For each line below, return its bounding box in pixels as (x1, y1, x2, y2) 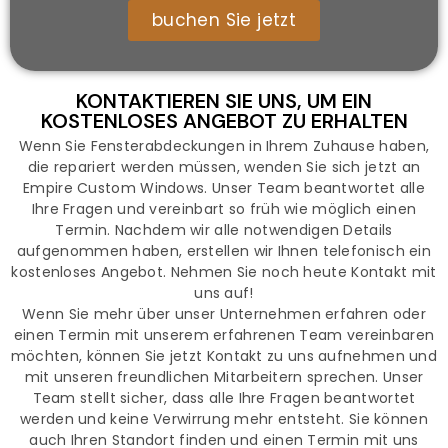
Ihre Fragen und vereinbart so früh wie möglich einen (31, 199, 417, 220)
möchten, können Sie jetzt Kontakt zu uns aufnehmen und (10, 346, 438, 367)
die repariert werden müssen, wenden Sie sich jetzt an (27, 157, 421, 178)
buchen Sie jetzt (151, 8, 297, 33)
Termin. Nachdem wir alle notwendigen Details (55, 220, 393, 241)
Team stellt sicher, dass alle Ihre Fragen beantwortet (32, 388, 416, 409)
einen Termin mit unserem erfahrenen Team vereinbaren (13, 325, 435, 346)
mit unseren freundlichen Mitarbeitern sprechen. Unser (24, 367, 424, 388)
